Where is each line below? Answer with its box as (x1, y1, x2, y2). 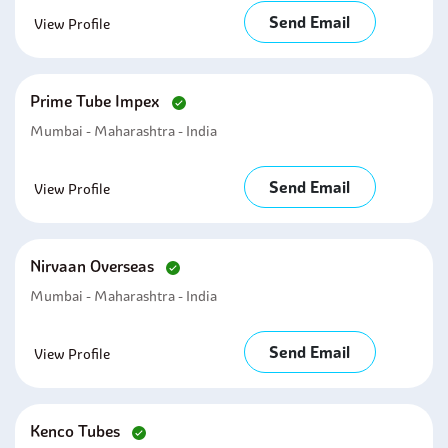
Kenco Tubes (30, 421, 124, 441)
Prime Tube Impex (30, 91, 164, 111)
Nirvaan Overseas (30, 256, 158, 276)
